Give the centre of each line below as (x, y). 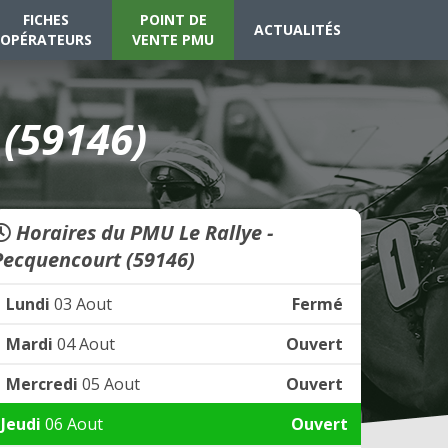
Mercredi (42, 384)
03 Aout (81, 304)
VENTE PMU (173, 39)
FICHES (46, 19)
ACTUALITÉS (297, 29)
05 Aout (109, 384)
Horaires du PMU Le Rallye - (142, 232)
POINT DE (173, 19)
